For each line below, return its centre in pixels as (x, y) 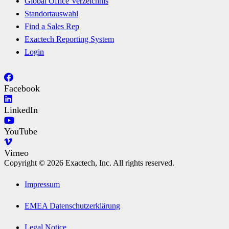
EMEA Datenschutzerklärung (72, 206)
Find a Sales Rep (52, 27)
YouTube (21, 132)
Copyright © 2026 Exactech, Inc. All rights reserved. (89, 163)
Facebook (22, 89)
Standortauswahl (51, 14)
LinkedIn (21, 110)
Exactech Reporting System (69, 39)
